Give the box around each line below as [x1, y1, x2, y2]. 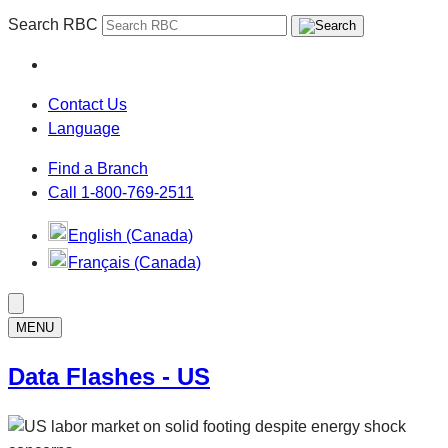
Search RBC [8, 16, 98, 33]
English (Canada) [68, 227, 193, 244]
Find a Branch [48, 160, 148, 177]
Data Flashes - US [8, 362, 210, 390]
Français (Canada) [68, 254, 201, 271]
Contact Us [48, 96, 127, 113]
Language [48, 120, 120, 137]
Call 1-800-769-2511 [48, 184, 194, 201]
